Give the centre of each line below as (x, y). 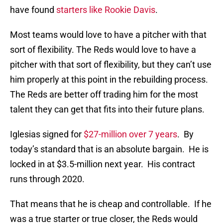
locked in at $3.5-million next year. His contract (103, 164)
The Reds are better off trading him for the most (104, 95)
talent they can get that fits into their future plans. (107, 110)
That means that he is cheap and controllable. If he (111, 204)
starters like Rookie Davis (106, 10)
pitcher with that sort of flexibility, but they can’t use (111, 65)
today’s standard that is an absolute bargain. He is (109, 149)
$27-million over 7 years (130, 134)
